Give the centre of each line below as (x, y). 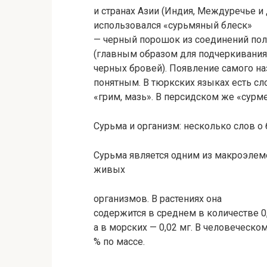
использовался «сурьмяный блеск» (173, 26)
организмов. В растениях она (158, 199)
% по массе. (119, 242)
